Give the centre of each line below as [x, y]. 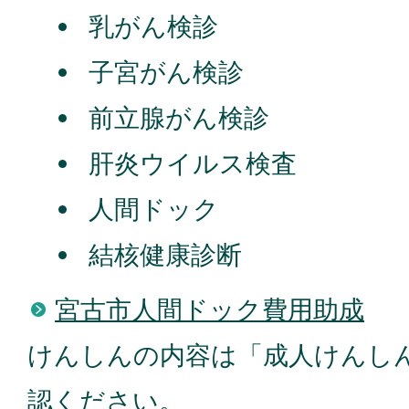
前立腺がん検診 [176, 118]
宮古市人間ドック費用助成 [210, 310]
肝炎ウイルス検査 [189, 164]
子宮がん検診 [163, 73]
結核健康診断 [162, 255]
